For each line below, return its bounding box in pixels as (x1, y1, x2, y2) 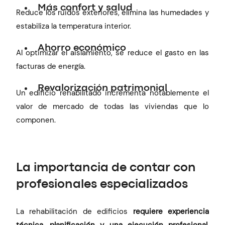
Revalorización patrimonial (38, 84, 168, 93)
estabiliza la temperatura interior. (16, 21, 132, 31)
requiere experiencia (133, 206, 209, 217)
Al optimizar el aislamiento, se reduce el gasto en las (16, 47, 209, 58)
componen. (16, 115, 56, 126)
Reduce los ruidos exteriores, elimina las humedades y (16, 7, 209, 18)
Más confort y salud (38, 3, 133, 12)
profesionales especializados (16, 179, 188, 190)
